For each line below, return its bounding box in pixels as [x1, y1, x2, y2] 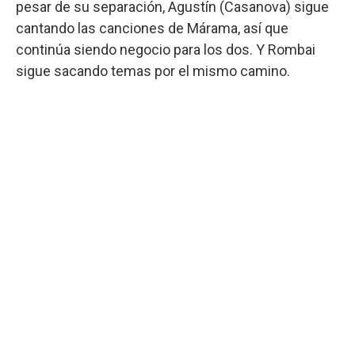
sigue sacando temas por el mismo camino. [16, 62, 293, 79]
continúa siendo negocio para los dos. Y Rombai [16, 40, 315, 58]
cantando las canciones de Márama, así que [16, 19, 288, 36]
